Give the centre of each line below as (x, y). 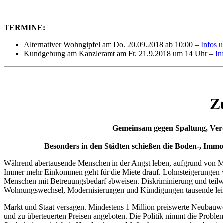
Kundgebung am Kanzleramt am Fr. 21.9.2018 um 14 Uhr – (119, 53)
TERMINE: (25, 27)
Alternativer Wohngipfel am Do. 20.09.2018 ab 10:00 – (112, 44)
